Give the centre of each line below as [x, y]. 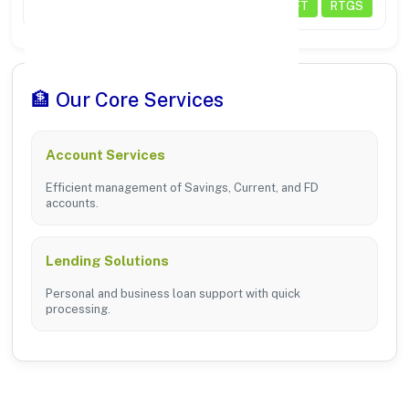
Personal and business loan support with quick [173, 294]
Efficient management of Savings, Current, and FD [182, 188]
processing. [78, 309]
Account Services [105, 155]
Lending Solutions [107, 261]
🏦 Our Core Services [127, 100]
